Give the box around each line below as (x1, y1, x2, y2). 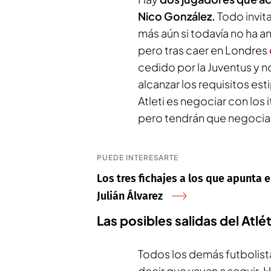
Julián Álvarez (97, 189, 163, 203)
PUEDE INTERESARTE (97, 153, 179, 162)
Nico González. (138, 9, 215, 23)
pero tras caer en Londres (138, 43, 269, 57)
